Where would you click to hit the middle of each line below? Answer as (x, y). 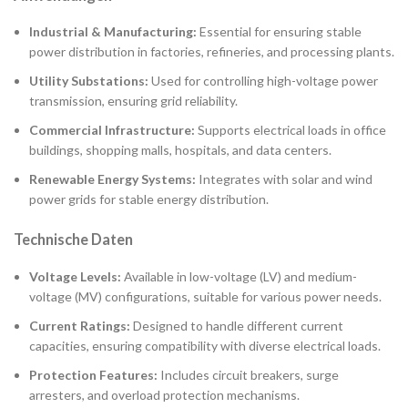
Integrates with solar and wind (284, 179)
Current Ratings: (80, 325)
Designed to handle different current (237, 325)
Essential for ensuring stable (279, 32)
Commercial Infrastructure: (112, 130)
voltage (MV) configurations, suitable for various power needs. (205, 296)
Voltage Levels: (75, 276)
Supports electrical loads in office (291, 130)
